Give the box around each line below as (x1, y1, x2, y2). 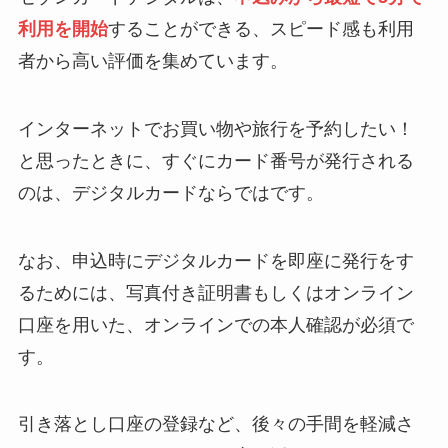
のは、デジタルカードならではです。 (17, 182, 324, 203)
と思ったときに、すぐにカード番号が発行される (17, 150, 414, 171)
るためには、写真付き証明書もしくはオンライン (17, 282, 414, 303)
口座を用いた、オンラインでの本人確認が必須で (17, 314, 414, 335)
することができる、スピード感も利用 (107, 18, 414, 39)
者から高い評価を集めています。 (17, 50, 288, 71)
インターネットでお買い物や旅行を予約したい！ (17, 118, 414, 139)
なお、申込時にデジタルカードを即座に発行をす (17, 250, 414, 271)
